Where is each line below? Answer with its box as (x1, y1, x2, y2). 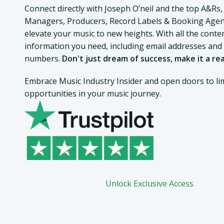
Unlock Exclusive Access (105, 177, 193, 189)
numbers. (24, 52, 62, 64)
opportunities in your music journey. (24, 87, 161, 99)
